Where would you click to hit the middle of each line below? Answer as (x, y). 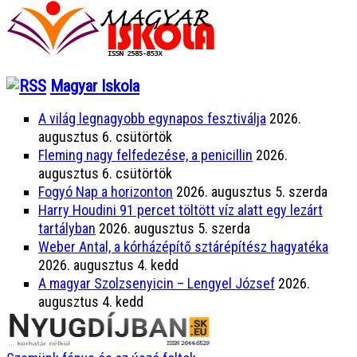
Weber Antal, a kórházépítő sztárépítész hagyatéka (183, 247)
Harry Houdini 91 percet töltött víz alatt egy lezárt (180, 210)
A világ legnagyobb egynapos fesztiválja (152, 119)
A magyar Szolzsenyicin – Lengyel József (157, 284)
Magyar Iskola (95, 86)
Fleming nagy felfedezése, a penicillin (145, 155)
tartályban (67, 229)
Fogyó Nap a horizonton (106, 192)
